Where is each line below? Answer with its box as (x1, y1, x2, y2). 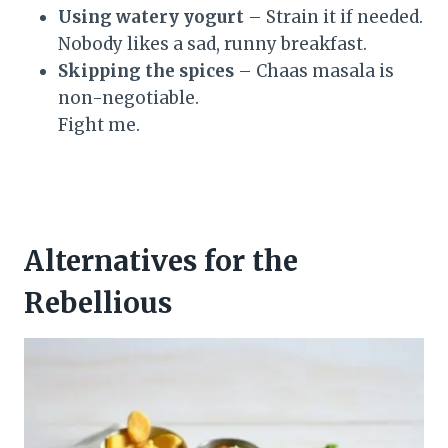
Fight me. (58, 113, 140, 136)
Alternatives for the (24, 242, 298, 279)
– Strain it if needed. (244, 5, 423, 28)
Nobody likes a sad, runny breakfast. (58, 32, 367, 55)
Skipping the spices (58, 59, 234, 82)
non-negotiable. (58, 86, 199, 109)
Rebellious (24, 284, 172, 321)
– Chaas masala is (234, 59, 394, 82)
